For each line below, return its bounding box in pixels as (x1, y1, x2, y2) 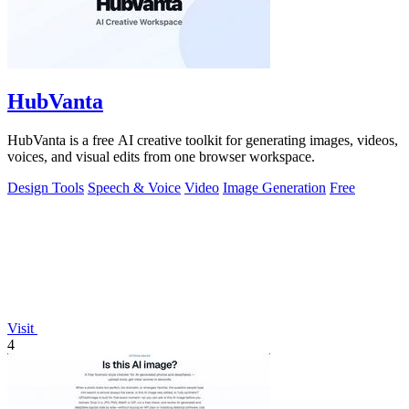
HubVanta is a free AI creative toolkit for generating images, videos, (7, 132, 398, 149)
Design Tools (7, 180, 84, 196)
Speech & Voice (88, 180, 181, 196)
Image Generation (223, 180, 326, 196)
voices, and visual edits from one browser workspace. (7, 149, 315, 165)
